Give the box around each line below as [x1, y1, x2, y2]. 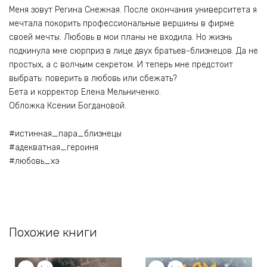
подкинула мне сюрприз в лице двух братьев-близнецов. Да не [9, 46, 258, 57]
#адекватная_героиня [9, 142, 98, 153]
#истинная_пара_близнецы [9, 128, 122, 139]
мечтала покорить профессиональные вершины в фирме [9, 18, 234, 29]
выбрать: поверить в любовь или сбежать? [9, 73, 177, 84]
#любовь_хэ [9, 156, 60, 166]
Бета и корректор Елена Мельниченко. [9, 87, 161, 98]
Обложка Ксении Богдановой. [9, 101, 126, 111]
